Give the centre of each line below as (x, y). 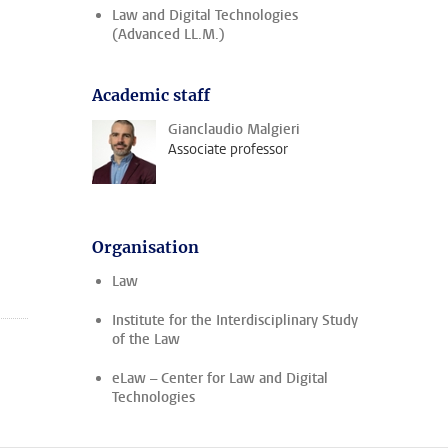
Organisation (145, 247)
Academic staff (151, 95)
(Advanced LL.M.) (168, 34)
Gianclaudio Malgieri (234, 129)
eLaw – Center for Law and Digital (220, 378)
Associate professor (228, 149)
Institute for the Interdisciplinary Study (235, 320)
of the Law (146, 339)
